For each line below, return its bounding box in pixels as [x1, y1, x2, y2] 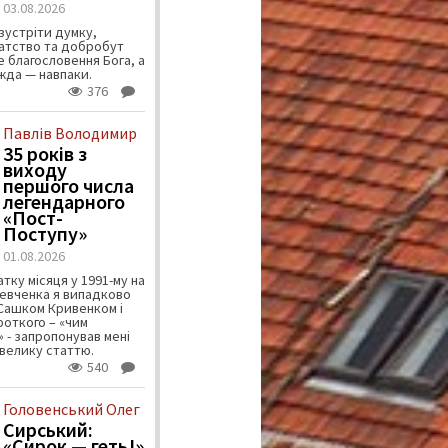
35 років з [2, 141, 87, 167]
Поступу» [2, 221, 87, 247]
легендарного [2, 189, 125, 215]
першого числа [2, 173, 134, 199]
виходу [2, 157, 67, 183]
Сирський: [2, 417, 93, 443]
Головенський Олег [2, 399, 140, 420]
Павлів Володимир [2, 123, 137, 144]
